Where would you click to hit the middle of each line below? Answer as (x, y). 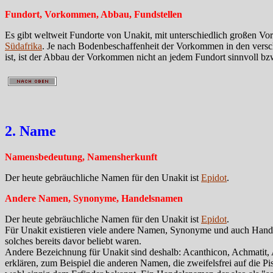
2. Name (30, 131)
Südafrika (23, 46)
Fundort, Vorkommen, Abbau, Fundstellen (94, 15)
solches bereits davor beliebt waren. (73, 241)
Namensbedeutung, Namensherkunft (81, 157)
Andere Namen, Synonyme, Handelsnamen (94, 199)
